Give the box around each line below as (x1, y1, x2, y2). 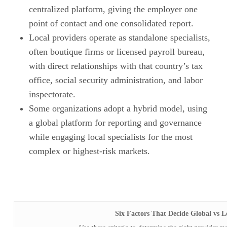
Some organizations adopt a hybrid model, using (28, 103, 207, 113)
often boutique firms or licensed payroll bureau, (28, 46, 205, 57)
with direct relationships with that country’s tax (28, 60, 203, 71)
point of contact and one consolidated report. (28, 18, 194, 28)
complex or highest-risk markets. (28, 145, 150, 156)
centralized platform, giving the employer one (28, 4, 198, 14)
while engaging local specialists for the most (28, 131, 193, 142)
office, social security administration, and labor (28, 74, 203, 85)
